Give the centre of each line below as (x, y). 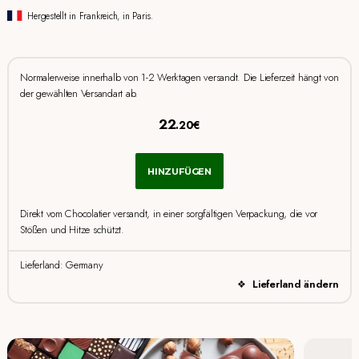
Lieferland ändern (296, 284)
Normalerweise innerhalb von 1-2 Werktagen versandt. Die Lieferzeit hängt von (179, 78)
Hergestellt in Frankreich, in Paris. (90, 16)
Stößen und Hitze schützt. (72, 230)
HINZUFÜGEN (179, 171)
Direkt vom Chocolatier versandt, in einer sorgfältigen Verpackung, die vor (169, 214)
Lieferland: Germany (62, 265)
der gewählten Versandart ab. (79, 94)
